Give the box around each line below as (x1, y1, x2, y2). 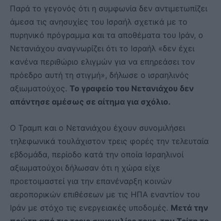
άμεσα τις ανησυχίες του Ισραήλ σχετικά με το (10, 16, 187, 27)
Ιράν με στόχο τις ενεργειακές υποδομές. (10, 202, 171, 213)
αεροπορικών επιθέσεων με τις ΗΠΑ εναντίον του (10, 189, 200, 199)
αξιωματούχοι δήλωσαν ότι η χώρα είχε (10, 162, 160, 173)
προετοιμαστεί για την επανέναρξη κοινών (10, 176, 172, 186)
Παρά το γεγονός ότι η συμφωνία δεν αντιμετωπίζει (10, 3, 207, 13)
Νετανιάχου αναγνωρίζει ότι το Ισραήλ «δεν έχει (10, 43, 194, 53)
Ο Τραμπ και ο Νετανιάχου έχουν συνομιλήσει (10, 122, 185, 133)
